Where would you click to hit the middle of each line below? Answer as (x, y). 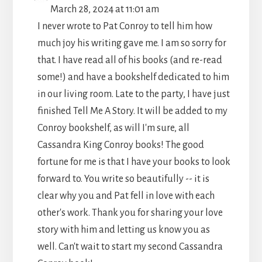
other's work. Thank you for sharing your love (130, 213)
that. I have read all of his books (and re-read (130, 60)
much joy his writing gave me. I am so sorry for (132, 43)
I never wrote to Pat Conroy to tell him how (125, 26)
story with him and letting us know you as (123, 230)
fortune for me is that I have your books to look (134, 162)
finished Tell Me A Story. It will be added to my (132, 111)
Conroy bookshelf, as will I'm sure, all (113, 128)
